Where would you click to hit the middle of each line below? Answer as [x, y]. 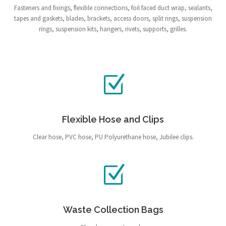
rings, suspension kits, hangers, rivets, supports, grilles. [113, 29]
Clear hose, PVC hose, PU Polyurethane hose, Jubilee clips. [113, 137]
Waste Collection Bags [113, 210]
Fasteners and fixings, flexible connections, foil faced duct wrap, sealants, [113, 8]
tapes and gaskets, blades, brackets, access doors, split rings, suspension [113, 18]
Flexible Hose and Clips [113, 119]
